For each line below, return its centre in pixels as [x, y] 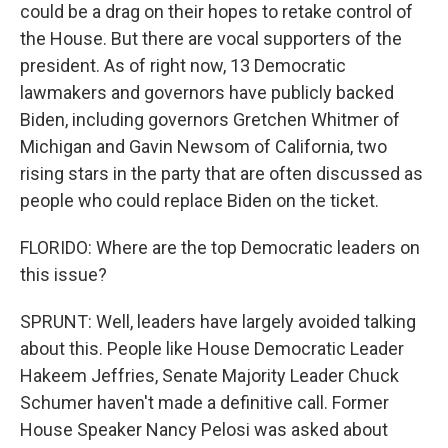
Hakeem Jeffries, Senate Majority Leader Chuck [209, 375]
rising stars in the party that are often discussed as [221, 173]
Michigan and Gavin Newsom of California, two [203, 146]
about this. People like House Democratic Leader [212, 348]
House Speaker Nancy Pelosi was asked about [204, 429]
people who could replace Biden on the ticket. [199, 200]
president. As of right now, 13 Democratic [183, 65]
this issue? [63, 274]
